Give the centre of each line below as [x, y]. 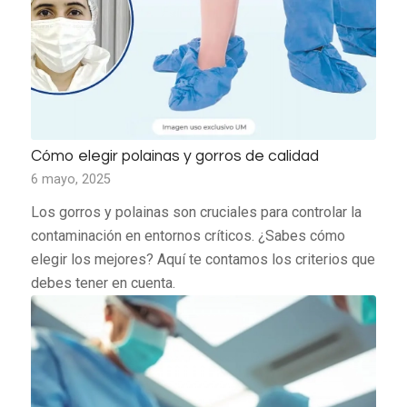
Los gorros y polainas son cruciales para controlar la [196, 213]
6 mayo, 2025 [70, 180]
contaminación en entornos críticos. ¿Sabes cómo [188, 236]
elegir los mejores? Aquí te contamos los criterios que [203, 260]
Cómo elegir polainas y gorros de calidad [174, 157]
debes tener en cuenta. [103, 283]
